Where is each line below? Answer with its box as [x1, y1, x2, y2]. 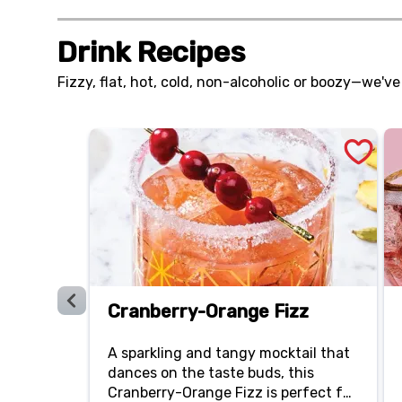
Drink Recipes [57, 35, 246, 70]
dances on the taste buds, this [108, 364, 314, 382]
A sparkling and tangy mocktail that [108, 345, 350, 363]
